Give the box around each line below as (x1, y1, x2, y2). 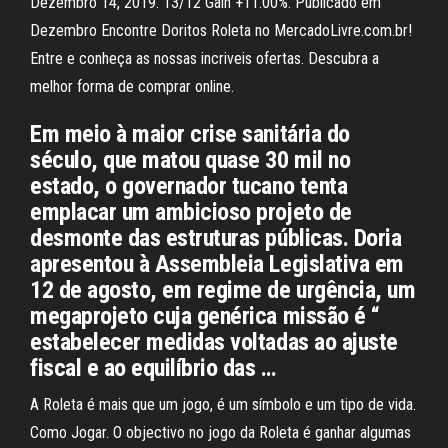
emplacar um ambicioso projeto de (30, 198, 352, 226)
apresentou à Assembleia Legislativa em (30, 250, 404, 278)
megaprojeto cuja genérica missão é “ (30, 302, 380, 330)
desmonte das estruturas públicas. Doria (30, 224, 402, 252)
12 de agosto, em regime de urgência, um (30, 276, 416, 304)
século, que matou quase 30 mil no (30, 146, 351, 174)
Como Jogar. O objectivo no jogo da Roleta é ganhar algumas (30, 423, 411, 442)
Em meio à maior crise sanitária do (30, 120, 350, 148)
